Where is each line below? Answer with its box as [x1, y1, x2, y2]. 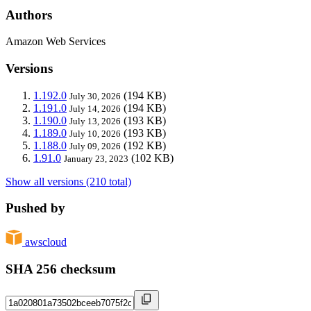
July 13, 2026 [69, 115, 121, 126]
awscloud [25, 236, 67, 249]
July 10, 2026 [69, 128, 121, 139]
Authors [6, 7, 52, 22]
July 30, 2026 [69, 90, 121, 101]
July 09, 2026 [69, 140, 121, 151]
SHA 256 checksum [6, 261, 116, 276]
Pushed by [6, 201, 65, 216]
